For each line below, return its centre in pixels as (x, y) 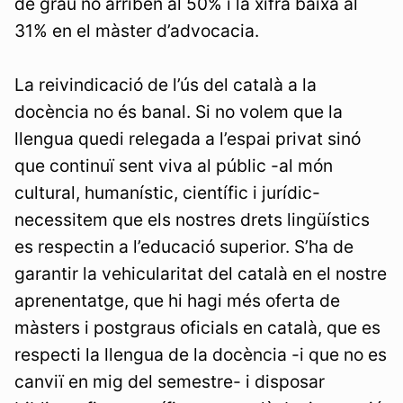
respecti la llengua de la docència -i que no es (201, 354)
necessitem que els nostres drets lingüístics (192, 219)
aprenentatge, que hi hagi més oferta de (177, 300)
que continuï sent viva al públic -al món (174, 165)
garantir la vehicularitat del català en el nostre (201, 273)
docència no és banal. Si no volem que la (179, 111)
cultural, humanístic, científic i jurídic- (167, 192)
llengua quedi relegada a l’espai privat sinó (188, 138)
